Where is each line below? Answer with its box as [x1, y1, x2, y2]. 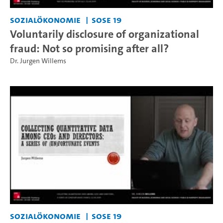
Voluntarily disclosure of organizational [10, 26, 199, 41]
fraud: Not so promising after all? [10, 40, 169, 56]
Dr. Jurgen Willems [10, 56, 66, 66]
